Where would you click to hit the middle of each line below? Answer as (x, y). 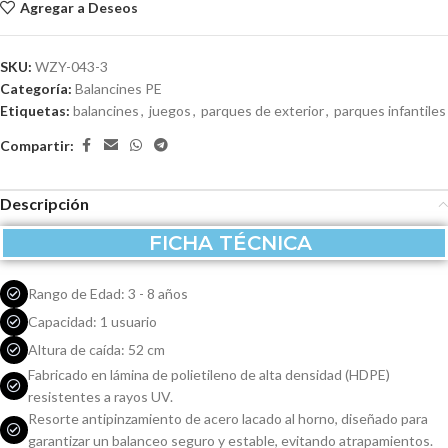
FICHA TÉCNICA (224, 243)
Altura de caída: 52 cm (96, 349)
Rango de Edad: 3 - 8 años (108, 293)
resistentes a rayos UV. (100, 396)
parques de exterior (262, 110)
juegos (170, 110)
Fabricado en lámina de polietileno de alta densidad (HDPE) (209, 374)
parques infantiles (390, 110)
